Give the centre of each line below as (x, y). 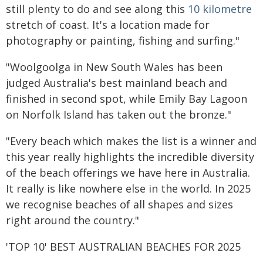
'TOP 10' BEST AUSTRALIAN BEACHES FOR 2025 (123, 247)
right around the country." (73, 220)
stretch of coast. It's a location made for (108, 25)
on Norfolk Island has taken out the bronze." (119, 114)
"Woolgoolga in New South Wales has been (114, 67)
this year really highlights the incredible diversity (130, 157)
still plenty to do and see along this (97, 9)
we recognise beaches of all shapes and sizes (119, 204)
